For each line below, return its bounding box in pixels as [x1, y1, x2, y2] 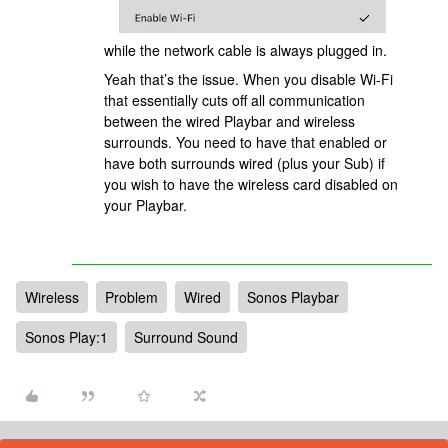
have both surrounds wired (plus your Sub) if [104, 153, 385, 173]
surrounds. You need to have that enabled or [104, 132, 387, 152]
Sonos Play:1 [25, 327, 108, 347]
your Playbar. [104, 195, 187, 215]
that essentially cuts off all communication [104, 90, 365, 110]
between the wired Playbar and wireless [104, 111, 355, 131]
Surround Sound [134, 327, 238, 347]
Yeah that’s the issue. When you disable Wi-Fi [104, 69, 393, 89]
